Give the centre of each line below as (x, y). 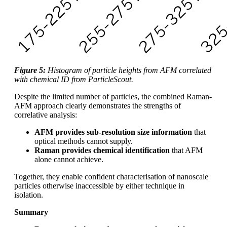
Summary (31, 212)
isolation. (29, 195)
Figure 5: (31, 70)
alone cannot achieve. (69, 159)
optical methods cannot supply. (84, 141)
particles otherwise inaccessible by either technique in (99, 185)
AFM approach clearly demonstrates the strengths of (98, 105)
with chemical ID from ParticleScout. (74, 79)
